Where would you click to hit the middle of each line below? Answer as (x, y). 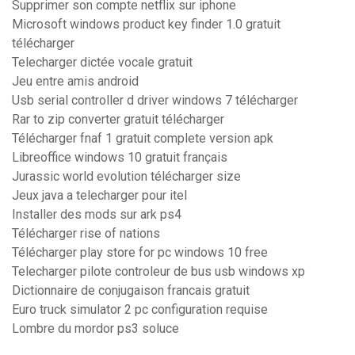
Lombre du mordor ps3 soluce (95, 329)
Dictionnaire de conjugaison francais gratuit (131, 291)
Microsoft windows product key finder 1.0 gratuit (146, 25)
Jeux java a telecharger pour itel (99, 196)
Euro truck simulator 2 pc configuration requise (140, 310)
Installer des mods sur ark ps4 (97, 215)
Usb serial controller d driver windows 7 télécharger (155, 101)
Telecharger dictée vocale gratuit (102, 63)
